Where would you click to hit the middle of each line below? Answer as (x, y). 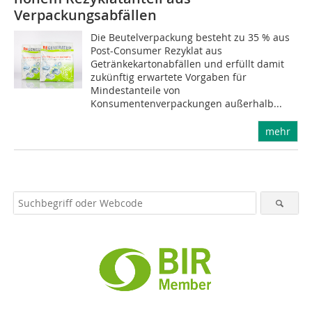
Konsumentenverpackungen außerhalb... (187, 104)
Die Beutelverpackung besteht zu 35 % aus (190, 38)
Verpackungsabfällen (85, 15)
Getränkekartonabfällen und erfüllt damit (188, 64)
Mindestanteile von (136, 91)
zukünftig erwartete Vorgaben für (169, 77)
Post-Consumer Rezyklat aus (157, 51)
